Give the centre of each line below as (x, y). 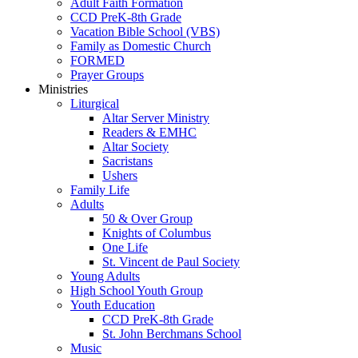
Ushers (120, 175)
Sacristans (127, 161)
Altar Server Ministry (156, 118)
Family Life (100, 190)
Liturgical (95, 103)
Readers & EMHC (149, 132)
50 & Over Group (147, 219)
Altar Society (135, 147)
